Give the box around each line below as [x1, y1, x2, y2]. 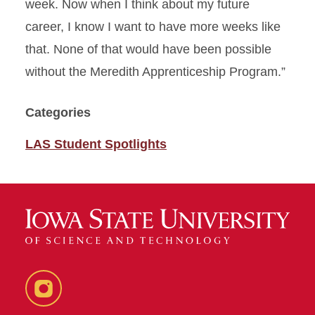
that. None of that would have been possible [25, 41, 271, 56]
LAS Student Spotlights [25, 136, 167, 151]
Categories [25, 105, 91, 120]
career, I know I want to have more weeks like [25, 19, 281, 34]
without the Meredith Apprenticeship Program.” [25, 64, 285, 79]
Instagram [43, 292, 100, 307]
